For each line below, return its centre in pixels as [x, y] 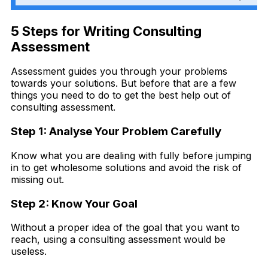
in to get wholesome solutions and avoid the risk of [126, 167]
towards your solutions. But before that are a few [124, 83]
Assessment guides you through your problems [119, 71]
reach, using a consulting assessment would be [118, 240]
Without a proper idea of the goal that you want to [125, 228]
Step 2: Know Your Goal [74, 203]
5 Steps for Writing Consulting [106, 31]
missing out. [37, 179]
